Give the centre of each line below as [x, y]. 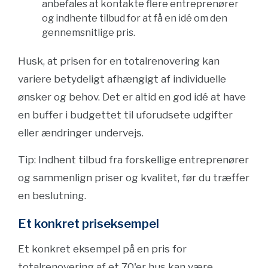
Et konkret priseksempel [89, 224]
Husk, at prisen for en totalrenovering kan [119, 61]
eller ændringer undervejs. [81, 133]
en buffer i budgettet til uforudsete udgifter [125, 115]
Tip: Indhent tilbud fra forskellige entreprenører [133, 160]
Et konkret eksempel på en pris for [102, 249]
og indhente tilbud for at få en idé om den [135, 18]
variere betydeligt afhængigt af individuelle [122, 79]
